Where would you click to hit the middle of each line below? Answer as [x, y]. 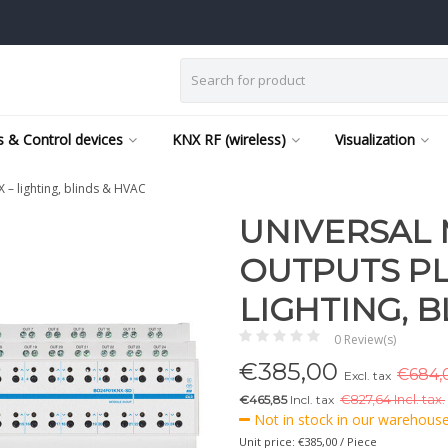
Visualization [375, 139]
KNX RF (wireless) [229, 139]
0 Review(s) [365, 339]
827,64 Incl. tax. [397, 399]
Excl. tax [367, 375]
